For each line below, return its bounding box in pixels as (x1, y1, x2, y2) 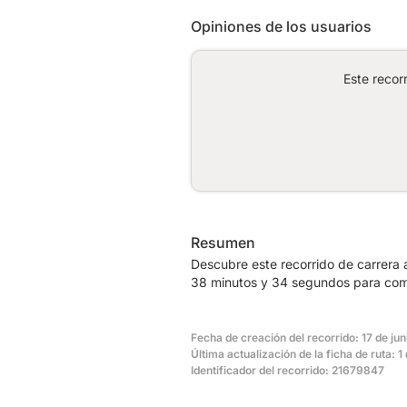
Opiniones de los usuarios (191, 16, 372, 35)
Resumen (191, 233, 255, 252)
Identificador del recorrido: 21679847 (191, 362, 384, 377)
